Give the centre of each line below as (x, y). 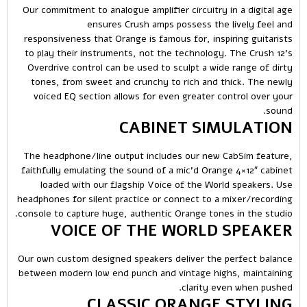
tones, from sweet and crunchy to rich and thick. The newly (162, 82)
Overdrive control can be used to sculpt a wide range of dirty (160, 67)
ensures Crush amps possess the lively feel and (190, 24)
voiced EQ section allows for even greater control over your (163, 96)
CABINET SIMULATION (206, 127)
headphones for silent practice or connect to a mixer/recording (155, 199)
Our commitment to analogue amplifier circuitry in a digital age (158, 10)
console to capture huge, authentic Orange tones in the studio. (155, 213)
